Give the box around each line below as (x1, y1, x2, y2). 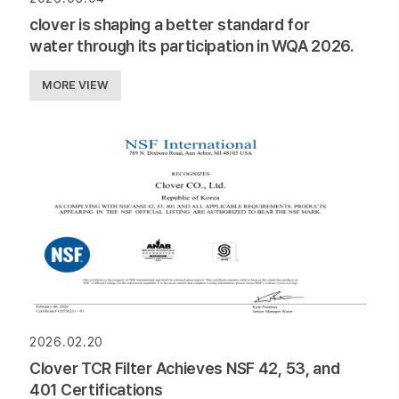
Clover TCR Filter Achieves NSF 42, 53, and (29, 359, 340, 379)
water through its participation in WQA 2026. (29, 36, 354, 55)
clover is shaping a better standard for (29, 14, 310, 34)
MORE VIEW (42, 77, 109, 92)
